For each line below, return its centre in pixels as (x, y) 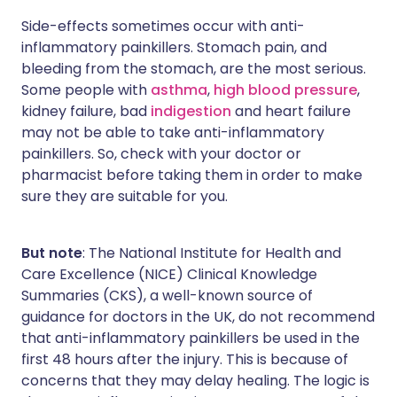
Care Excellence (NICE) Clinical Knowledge (169, 274)
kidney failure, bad (86, 111)
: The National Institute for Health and (212, 253)
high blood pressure (285, 90)
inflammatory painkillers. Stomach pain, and (174, 47)
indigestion (191, 111)
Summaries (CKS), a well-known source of (167, 296)
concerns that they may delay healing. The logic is (195, 381)
